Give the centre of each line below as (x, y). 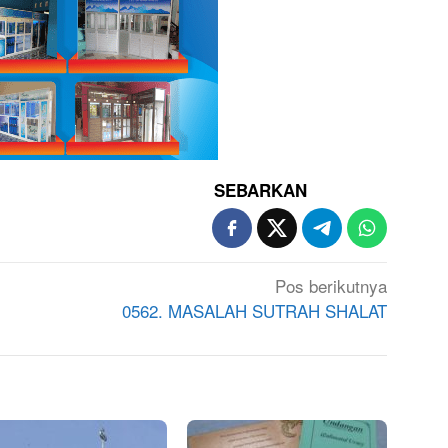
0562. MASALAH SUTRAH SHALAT (255, 311)
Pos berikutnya (331, 286)
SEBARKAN (261, 190)
